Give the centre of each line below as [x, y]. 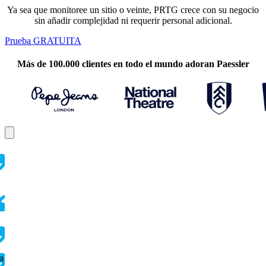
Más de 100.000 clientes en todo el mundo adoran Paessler [133, 64]
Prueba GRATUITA [43, 40]
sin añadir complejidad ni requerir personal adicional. [133, 20]
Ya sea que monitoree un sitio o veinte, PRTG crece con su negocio [133, 9]
